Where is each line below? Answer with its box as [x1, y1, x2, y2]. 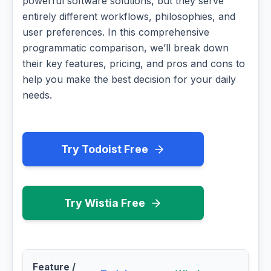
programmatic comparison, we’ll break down [22, 42, 229, 54]
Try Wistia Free [64, 197, 145, 210]
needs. [22, 89, 52, 102]
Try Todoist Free [61, 143, 148, 156]
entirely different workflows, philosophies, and [22, 10, 235, 23]
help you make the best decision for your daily [22, 73, 236, 86]
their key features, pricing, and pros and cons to [22, 57, 245, 70]
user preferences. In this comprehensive [22, 26, 209, 39]
